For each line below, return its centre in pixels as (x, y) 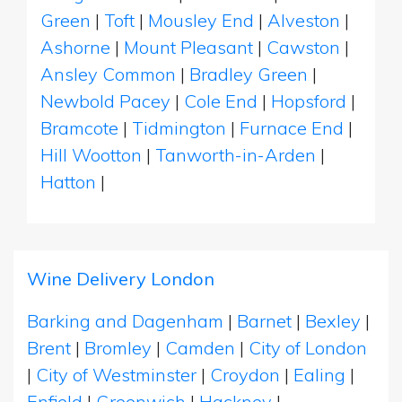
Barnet (264, 320)
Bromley (118, 347)
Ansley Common (110, 74)
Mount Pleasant (191, 47)
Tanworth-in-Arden (238, 154)
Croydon (245, 374)
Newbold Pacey (108, 100)
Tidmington (181, 127)
